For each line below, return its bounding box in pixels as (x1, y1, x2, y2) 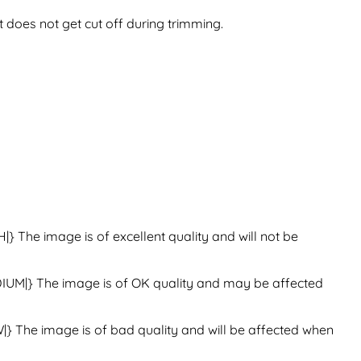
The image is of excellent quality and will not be (18, 228, 298, 245)
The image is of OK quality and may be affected (36, 275, 323, 292)
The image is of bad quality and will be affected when (15, 322, 334, 338)
